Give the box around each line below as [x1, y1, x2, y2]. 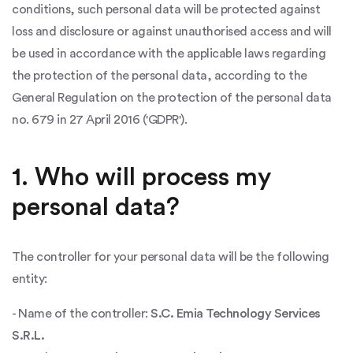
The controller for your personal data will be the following [12, 251, 329, 263]
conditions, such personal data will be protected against [12, 3, 320, 16]
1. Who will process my [12, 165, 271, 190]
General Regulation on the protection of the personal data [12, 91, 332, 104]
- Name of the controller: [12, 307, 150, 320]
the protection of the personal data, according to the [12, 69, 307, 82]
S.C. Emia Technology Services [150, 307, 321, 320]
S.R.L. [12, 329, 44, 342]
